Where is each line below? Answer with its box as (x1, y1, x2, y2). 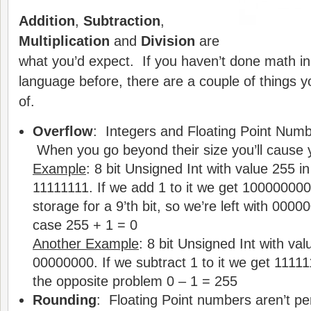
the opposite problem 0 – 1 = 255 (33, 274, 237, 289)
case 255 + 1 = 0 (33, 217, 137, 233)
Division (141, 33, 199, 49)
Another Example (33, 236, 139, 251)
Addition (19, 13, 75, 28)
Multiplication (19, 33, 114, 49)
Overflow (33, 124, 93, 139)
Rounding (33, 292, 96, 308)
